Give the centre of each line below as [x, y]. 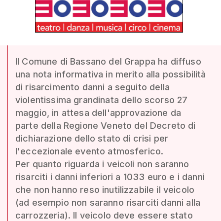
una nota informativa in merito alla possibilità [111, 74]
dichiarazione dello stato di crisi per [92, 138]
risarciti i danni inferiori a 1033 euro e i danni [110, 177]
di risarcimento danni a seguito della [92, 87]
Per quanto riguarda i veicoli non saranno [102, 164]
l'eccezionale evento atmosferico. [90, 151]
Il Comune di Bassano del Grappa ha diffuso [108, 61]
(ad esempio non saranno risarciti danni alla [108, 203]
